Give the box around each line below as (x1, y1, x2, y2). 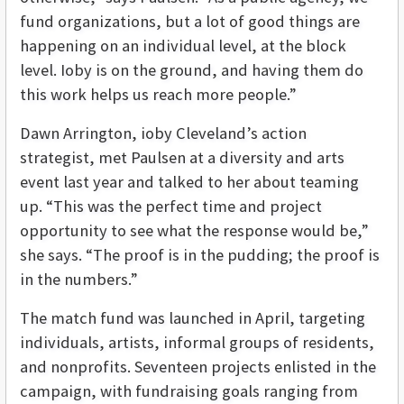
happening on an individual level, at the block (20, 35, 346, 57)
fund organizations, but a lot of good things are (20, 11, 360, 32)
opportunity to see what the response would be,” (20, 220, 369, 242)
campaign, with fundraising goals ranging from (20, 381, 358, 402)
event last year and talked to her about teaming (20, 171, 359, 193)
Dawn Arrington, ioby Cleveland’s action (20, 123, 307, 144)
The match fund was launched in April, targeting (20, 308, 365, 329)
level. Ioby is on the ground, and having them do (20, 60, 363, 81)
